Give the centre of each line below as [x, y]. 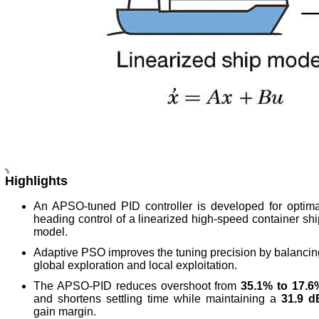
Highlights [36, 181]
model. [51, 232]
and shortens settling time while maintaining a [157, 299]
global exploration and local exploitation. [135, 266]
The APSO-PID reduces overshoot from [137, 286]
